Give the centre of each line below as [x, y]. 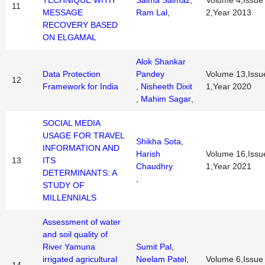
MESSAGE [63, 12]
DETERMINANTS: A [80, 173]
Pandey [150, 74]
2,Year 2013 [229, 12]
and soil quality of [75, 234]
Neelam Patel [161, 259]
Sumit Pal [154, 247]
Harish [148, 154]
